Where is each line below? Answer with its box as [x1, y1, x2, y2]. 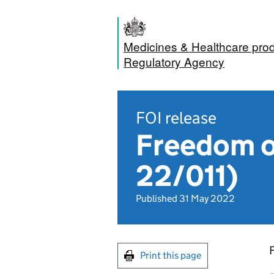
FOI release [136, 108, 217, 128]
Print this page [140, 250, 201, 261]
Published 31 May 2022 [136, 193, 235, 204]
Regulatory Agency [124, 53, 224, 70]
